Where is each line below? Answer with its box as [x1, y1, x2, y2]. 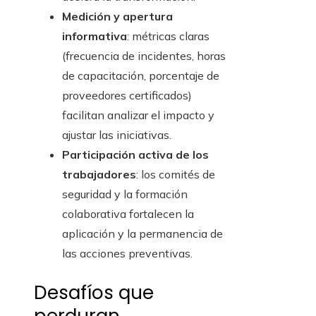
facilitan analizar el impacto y [62, 108, 214, 123]
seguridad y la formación [62, 187, 188, 202]
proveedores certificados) [62, 88, 192, 103]
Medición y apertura [62, 9, 173, 24]
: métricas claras [127, 29, 209, 44]
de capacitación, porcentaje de [62, 68, 219, 83]
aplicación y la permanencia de [62, 226, 223, 241]
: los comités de [136, 167, 215, 182]
